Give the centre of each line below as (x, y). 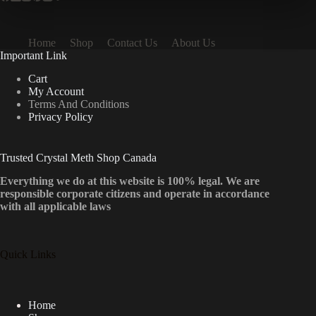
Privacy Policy (61, 116)
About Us (193, 43)
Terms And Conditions (79, 104)
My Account (56, 91)
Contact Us (132, 43)
